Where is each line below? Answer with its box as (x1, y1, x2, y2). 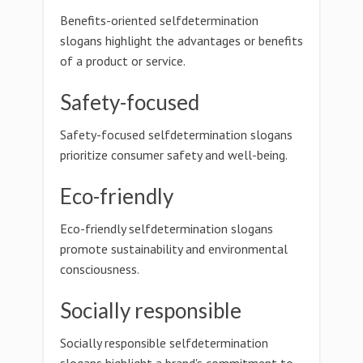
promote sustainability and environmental (60, 241, 288, 257)
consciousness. (60, 261, 139, 277)
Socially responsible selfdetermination (60, 335, 268, 351)
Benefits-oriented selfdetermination (60, 12, 258, 28)
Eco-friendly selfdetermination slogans (60, 220, 273, 237)
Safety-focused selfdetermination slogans (60, 126, 293, 143)
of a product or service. (60, 53, 186, 69)
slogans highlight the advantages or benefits (60, 32, 303, 49)
